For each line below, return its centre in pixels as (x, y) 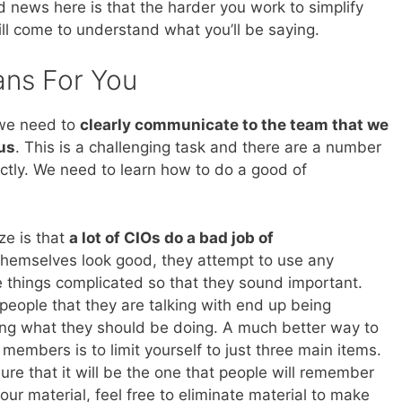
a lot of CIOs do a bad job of (171, 237)
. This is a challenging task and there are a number (198, 148)
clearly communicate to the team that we (234, 125)
